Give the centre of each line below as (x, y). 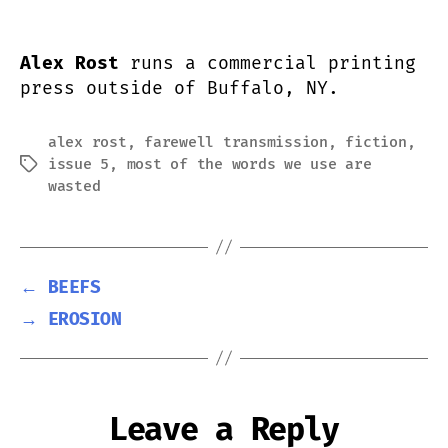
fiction (376, 141)
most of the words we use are (249, 163)
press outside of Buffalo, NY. (179, 87)
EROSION (84, 318)
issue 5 (79, 163)
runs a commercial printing (273, 62)
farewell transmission (236, 141)
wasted (74, 185)
